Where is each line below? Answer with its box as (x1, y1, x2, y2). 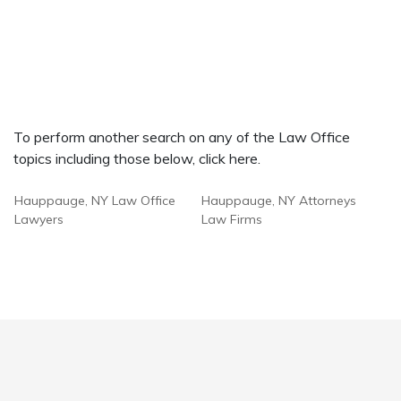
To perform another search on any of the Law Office (13, 128, 350, 146)
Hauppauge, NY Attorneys (201, 192, 356, 209)
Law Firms (201, 211, 262, 227)
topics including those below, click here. (13, 149, 260, 167)
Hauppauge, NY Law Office (14, 192, 175, 209)
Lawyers (14, 211, 64, 227)
